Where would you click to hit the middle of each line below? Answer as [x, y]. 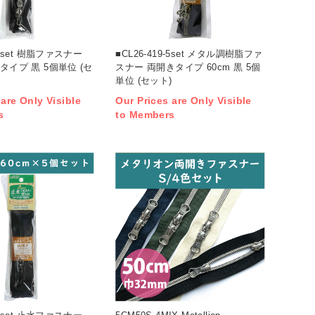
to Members [145, 115]
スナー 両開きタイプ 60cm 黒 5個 [188, 67]
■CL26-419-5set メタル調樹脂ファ [189, 53]
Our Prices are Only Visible [184, 101]
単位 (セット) [144, 80]
